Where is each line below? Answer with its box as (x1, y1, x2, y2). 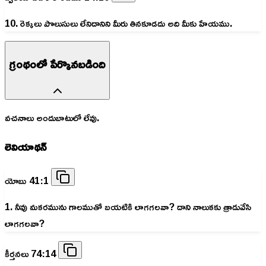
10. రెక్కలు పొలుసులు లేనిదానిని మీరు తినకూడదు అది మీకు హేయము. (5, 14, 232, 33)
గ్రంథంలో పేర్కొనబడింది (9, 52, 105, 75)
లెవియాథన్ (5, 136, 47, 158)
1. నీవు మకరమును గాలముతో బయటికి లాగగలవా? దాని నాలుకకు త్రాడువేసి (5, 197, 251, 216)
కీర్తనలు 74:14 (5, 244, 58, 262)
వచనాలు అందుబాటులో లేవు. (5, 109, 99, 127)
